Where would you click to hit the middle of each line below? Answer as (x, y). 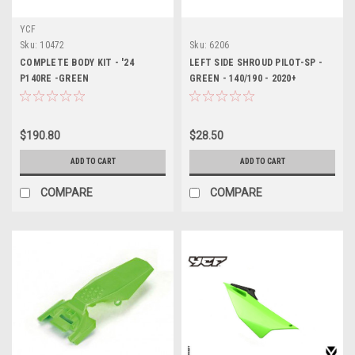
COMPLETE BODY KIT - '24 (77, 63)
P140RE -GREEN (55, 78)
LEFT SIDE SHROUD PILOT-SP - (256, 63)
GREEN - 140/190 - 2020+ (243, 78)
